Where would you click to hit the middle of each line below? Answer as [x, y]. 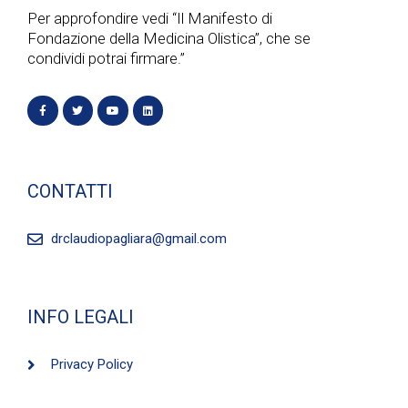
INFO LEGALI [81, 317]
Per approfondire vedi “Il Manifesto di [150, 18]
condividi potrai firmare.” [106, 58]
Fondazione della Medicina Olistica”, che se [169, 38]
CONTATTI [70, 192]
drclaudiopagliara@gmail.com [139, 239]
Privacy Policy [92, 365]
